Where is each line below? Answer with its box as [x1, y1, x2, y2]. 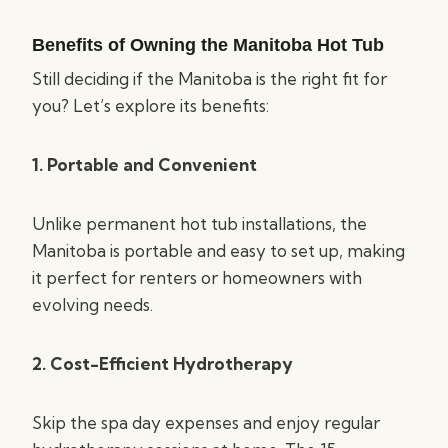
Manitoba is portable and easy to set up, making [32, 240, 405, 261]
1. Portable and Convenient [32, 154, 257, 175]
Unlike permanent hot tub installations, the [32, 213, 367, 234]
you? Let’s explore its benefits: [32, 95, 269, 116]
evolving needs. [32, 294, 153, 315]
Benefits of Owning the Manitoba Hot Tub [32, 35, 384, 55]
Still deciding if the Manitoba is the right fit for [32, 68, 387, 89]
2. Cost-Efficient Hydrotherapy [32, 353, 293, 374]
